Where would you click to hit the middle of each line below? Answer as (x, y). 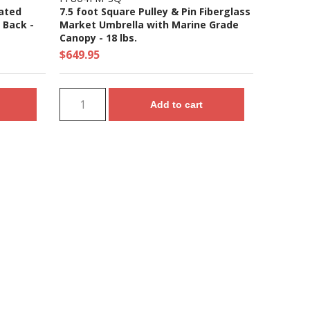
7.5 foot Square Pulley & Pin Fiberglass (155, 11)
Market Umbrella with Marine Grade (149, 24)
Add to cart (177, 104)
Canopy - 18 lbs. (98, 37)
